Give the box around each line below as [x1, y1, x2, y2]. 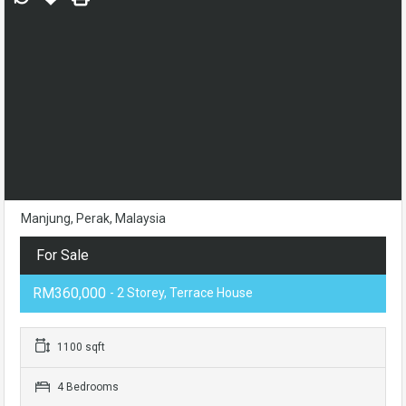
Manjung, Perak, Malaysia [21, 211, 166, 226]
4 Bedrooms [54, 381, 119, 393]
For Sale [36, 246, 89, 264]
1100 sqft [54, 341, 105, 353]
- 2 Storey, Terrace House [110, 285, 253, 300]
